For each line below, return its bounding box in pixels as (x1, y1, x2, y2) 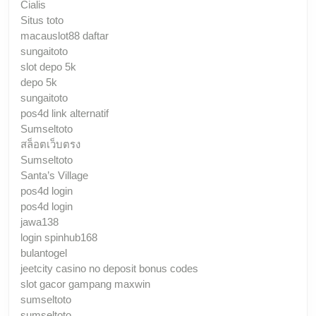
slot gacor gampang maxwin (20, 277, 150, 290)
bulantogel (20, 246, 67, 259)
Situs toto (20, 13, 63, 26)
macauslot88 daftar (20, 29, 109, 42)
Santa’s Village (20, 169, 88, 181)
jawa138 (20, 215, 59, 228)
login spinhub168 (20, 231, 97, 243)
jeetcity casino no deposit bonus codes (20, 262, 198, 274)
